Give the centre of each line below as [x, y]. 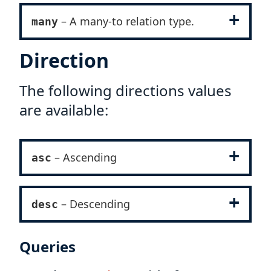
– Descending [94, 204]
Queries [47, 247]
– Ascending [84, 157]
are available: [64, 110]
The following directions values [126, 90]
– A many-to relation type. [126, 21]
